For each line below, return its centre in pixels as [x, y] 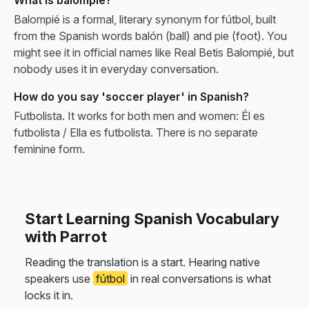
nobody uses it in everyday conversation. [116, 69]
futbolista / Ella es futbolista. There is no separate [136, 132]
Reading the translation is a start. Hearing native [142, 262]
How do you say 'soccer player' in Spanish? [131, 96]
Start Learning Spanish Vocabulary [152, 218]
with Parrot [66, 236]
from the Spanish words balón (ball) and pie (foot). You [150, 36]
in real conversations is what [199, 278]
